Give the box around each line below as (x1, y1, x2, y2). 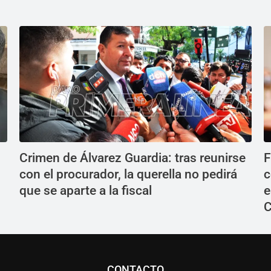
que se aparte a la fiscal (19, 183, 155, 198)
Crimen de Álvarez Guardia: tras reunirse (19, 151, 246, 166)
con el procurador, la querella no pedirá (19, 167, 237, 182)
